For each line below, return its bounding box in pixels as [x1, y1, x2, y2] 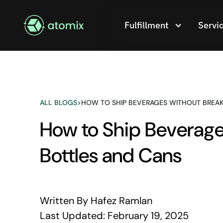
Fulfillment [124, 19, 169, 31]
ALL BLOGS [40, 98, 77, 107]
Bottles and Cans [40, 142, 182, 168]
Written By [40, 194, 88, 207]
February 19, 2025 [108, 209, 189, 222]
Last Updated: [40, 209, 105, 222]
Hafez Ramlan [91, 194, 152, 207]
